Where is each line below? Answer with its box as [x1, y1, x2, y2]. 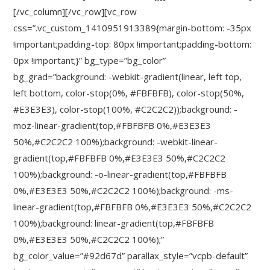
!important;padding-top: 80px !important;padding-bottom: [13, 38, 252, 50]
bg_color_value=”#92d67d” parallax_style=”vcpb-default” [13, 250, 248, 262]
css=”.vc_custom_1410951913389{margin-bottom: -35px [13, 22, 252, 34]
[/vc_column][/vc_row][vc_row [13, 5, 137, 17]
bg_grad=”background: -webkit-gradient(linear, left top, [13, 71, 242, 83]
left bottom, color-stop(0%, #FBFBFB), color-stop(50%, [13, 87, 245, 99]
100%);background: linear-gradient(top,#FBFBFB [13, 217, 215, 229]
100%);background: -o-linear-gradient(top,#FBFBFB [13, 168, 227, 180]
